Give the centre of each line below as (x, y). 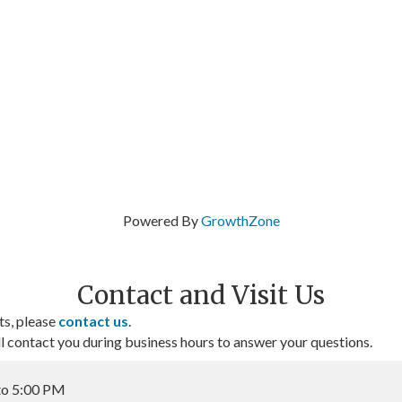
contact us (93, 320)
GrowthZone (240, 220)
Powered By (162, 220)
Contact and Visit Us (201, 295)
